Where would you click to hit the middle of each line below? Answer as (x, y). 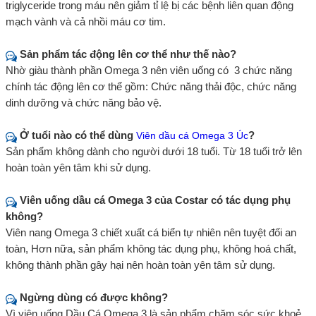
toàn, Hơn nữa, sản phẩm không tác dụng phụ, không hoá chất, (151, 248)
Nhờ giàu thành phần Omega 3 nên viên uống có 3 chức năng (149, 70)
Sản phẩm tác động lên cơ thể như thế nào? (128, 54)
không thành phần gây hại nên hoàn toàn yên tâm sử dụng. (140, 265)
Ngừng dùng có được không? (94, 297)
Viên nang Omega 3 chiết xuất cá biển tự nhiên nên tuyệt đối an (151, 232)
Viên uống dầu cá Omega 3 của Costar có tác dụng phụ (155, 200)
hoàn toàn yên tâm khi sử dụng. (78, 167)
